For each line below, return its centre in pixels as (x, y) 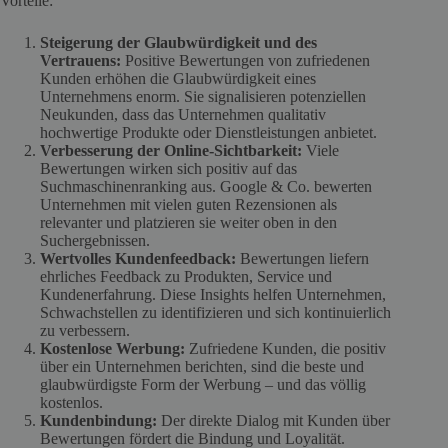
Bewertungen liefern (302, 259)
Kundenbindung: (100, 421)
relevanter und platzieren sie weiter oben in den (188, 223)
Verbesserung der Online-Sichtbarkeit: (173, 151)
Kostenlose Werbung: (114, 349)
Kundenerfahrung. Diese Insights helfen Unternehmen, (213, 295)
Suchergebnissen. (95, 241)
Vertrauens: (82, 61)
